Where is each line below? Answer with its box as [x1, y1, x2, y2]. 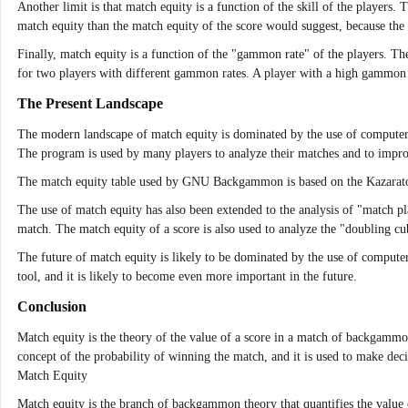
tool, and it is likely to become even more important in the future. [17, 270, 357, 283]
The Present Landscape [17, 96, 163, 111]
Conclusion [17, 299, 87, 314]
